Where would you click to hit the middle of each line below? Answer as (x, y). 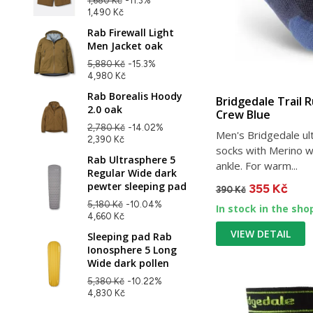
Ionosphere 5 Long (132, 249)
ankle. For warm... (256, 165)
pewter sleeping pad (137, 186)
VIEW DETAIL (260, 233)
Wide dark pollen (128, 263)
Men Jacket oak (125, 45)
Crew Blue (243, 114)
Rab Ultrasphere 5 (131, 159)
